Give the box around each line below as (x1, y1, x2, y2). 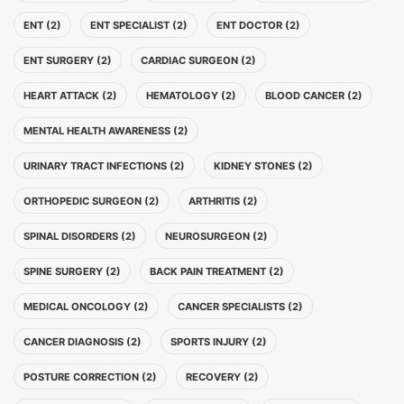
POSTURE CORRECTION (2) (23, 371, 157, 383)
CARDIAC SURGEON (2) (141, 54, 256, 67)
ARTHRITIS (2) (188, 195, 258, 207)
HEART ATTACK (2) (23, 89, 117, 102)
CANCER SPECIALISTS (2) (178, 300, 303, 313)
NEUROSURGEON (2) (165, 230, 268, 243)
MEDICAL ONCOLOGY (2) (23, 300, 149, 313)
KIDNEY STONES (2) (214, 160, 313, 172)
